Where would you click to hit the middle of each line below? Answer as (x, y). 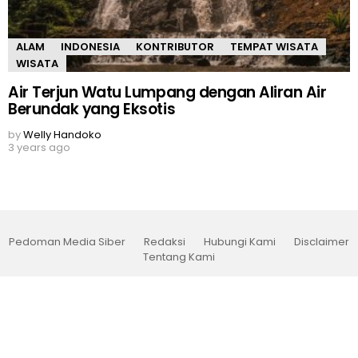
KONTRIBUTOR (175, 47)
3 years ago (39, 147)
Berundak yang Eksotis (92, 109)
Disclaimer (322, 241)
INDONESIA (90, 47)
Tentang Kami (179, 257)
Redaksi (165, 241)
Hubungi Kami (240, 241)
